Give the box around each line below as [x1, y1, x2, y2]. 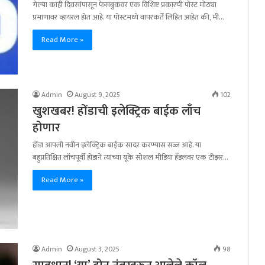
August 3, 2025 [75, 243, 119, 256]
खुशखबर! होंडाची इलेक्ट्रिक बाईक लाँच [33, 101, 201, 122]
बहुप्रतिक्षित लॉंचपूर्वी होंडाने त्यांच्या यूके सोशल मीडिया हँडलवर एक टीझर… [33, 151, 228, 164]
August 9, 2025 [75, 89, 120, 101]
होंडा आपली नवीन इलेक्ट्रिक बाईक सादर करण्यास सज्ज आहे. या [33, 138, 201, 152]
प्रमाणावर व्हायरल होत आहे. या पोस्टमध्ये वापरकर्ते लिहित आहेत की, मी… [33, 10, 224, 24]
